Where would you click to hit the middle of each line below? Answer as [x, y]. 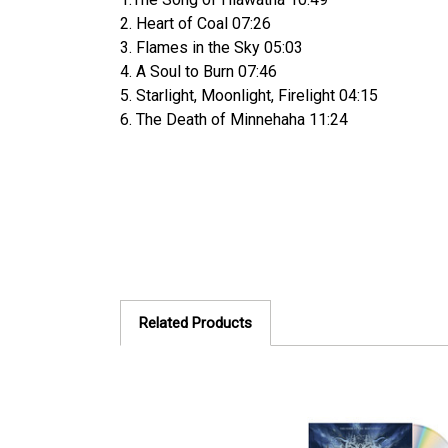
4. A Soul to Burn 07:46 [198, 71]
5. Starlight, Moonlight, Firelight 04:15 [249, 95]
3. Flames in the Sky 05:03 [211, 47]
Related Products [195, 323]
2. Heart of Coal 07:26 [195, 23]
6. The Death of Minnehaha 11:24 [234, 119]
